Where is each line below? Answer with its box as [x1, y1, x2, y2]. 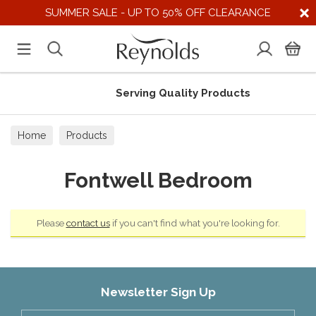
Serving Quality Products [110, 87, 245, 99]
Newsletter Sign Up [100, 285, 216, 299]
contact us [66, 217, 110, 229]
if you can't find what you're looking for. [109, 217, 280, 229]
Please [36, 217, 66, 229]
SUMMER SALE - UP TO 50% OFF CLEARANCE [45, 6, 271, 19]
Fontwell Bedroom [63, 168, 253, 193]
